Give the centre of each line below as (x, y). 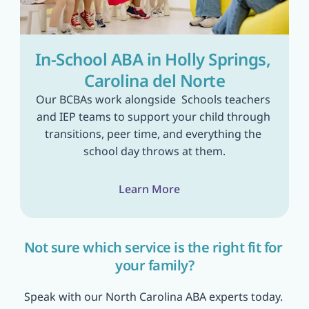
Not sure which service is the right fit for (153, 247)
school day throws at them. (154, 151)
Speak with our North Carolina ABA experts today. (153, 297)
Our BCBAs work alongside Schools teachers (153, 99)
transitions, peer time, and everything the (153, 134)
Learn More (149, 189)
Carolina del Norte (154, 80)
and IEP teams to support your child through (153, 117)
